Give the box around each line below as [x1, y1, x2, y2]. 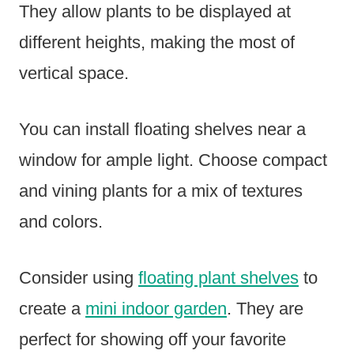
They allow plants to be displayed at [19, 2, 291, 22]
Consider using [19, 268, 138, 288]
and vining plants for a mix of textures [19, 181, 303, 201]
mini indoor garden [85, 299, 227, 319]
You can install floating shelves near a [19, 119, 306, 140]
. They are [227, 299, 303, 319]
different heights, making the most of [19, 32, 295, 53]
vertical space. [19, 63, 129, 84]
